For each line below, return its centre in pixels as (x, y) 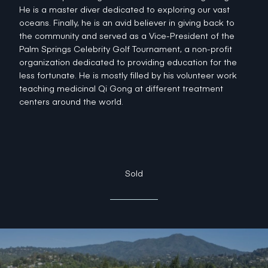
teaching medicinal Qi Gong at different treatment (121, 88)
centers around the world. (71, 101)
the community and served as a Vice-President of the (127, 35)
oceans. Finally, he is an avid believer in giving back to (127, 22)
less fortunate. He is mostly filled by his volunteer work (128, 75)
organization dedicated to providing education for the (128, 62)
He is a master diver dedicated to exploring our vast (124, 9)
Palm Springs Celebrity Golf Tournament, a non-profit (126, 48)
